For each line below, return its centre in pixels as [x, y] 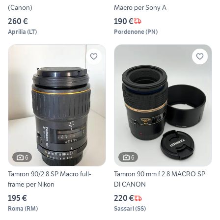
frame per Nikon [31, 184]
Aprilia [17, 31]
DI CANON [134, 184]
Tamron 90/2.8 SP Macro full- [50, 174]
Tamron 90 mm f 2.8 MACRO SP [160, 174]
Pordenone [129, 31]
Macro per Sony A [140, 7]
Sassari [124, 209]
